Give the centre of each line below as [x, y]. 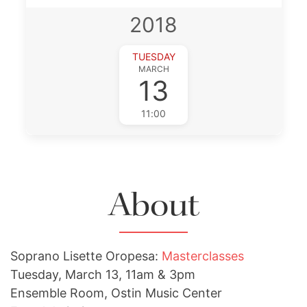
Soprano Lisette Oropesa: [86, 256]
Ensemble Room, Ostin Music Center [116, 293]
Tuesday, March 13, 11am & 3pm [103, 274]
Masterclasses [203, 256]
